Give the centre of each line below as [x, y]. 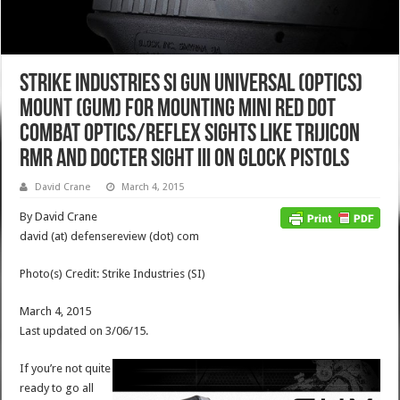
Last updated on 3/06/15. [84, 331]
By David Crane [59, 217]
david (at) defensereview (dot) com [110, 237]
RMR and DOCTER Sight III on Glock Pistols [185, 160]
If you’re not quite [66, 369]
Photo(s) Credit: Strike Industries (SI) [113, 274]
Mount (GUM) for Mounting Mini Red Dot [178, 110]
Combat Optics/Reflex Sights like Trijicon [190, 135]
